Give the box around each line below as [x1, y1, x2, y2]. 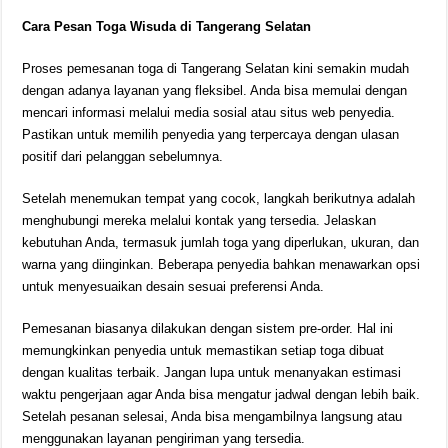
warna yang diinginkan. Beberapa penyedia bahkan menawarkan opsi [22, 257, 421, 272]
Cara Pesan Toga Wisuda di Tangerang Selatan [22, 19, 312, 34]
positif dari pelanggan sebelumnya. [22, 149, 224, 164]
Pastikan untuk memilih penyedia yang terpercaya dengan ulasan [22, 127, 400, 142]
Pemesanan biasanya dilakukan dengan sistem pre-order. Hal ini [22, 321, 394, 336]
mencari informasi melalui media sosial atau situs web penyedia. [22, 105, 396, 120]
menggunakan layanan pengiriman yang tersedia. [22, 431, 306, 446]
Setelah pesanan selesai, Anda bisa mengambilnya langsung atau [22, 409, 403, 424]
